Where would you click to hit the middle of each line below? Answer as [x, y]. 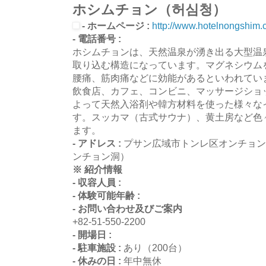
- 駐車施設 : [98, 247]
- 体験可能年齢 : [106, 195]
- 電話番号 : [97, 38]
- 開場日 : [92, 234]
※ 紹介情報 [97, 169]
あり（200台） [155, 247]
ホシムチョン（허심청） [149, 9]
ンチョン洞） [101, 156]
